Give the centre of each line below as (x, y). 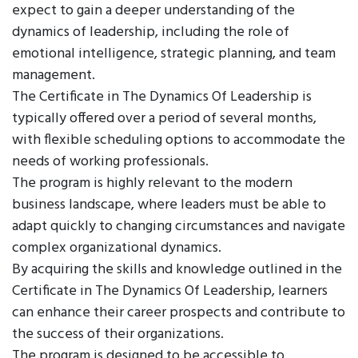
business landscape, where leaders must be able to (169, 205)
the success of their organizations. (118, 334)
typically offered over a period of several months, (164, 119)
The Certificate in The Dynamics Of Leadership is (162, 97)
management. (54, 76)
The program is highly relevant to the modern (152, 183)
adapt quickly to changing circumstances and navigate (179, 227)
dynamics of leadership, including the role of (151, 32)
